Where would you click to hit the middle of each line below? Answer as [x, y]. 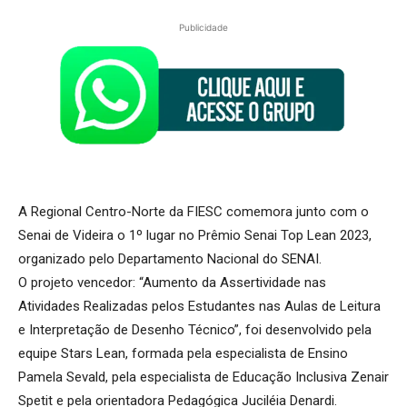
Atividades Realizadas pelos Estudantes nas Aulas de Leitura [199, 307]
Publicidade [203, 27]
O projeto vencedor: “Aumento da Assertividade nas [172, 283]
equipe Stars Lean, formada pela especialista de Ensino [183, 354]
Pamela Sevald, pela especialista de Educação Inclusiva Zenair [203, 377]
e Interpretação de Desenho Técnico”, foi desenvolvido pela [195, 330]
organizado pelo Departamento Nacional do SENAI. [170, 259]
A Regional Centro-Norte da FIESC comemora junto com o [194, 212]
